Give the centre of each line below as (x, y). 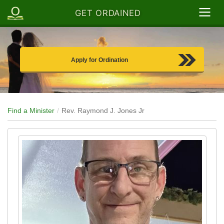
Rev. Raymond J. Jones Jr (103, 111)
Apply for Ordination (99, 60)
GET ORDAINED (108, 13)
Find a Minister (31, 111)
